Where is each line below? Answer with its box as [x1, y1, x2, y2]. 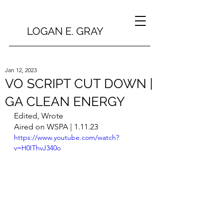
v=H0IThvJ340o [14, 143, 61, 152]
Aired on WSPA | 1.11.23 [14, 122, 98, 131]
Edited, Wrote [14, 111, 63, 120]
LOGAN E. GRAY [27, 25, 104, 37]
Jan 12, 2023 [5, 66, 37, 74]
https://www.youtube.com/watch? [14, 133, 119, 142]
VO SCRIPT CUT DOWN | [5, 76, 153, 91]
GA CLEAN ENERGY [5, 94, 125, 109]
